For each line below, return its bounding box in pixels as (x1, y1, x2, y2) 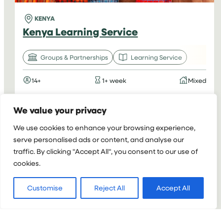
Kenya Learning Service (23, 24, 138, 38)
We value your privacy (13, 104, 107, 116)
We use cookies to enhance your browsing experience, (13, 123, 195, 132)
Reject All (94, 183, 125, 192)
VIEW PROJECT (85, 103, 143, 114)
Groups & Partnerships (40, 53, 109, 62)
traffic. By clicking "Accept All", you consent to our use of (13, 147, 198, 156)
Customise (27, 183, 63, 192)
